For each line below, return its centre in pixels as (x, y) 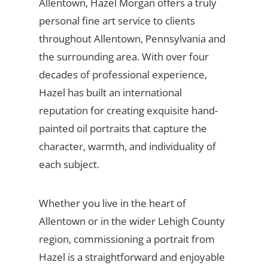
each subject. (69, 164)
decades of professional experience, (123, 74)
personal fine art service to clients (117, 20)
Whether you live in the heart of (112, 203)
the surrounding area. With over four (124, 56)
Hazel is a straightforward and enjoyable (132, 257)
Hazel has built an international (110, 92)
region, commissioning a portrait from (127, 239)
